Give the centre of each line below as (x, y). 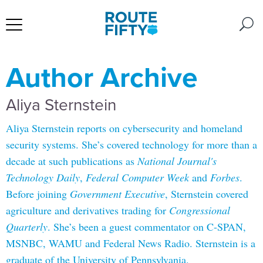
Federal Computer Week (137, 177)
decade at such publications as (72, 161)
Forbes (225, 177)
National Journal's (177, 161)
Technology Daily (43, 177)
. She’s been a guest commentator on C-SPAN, (147, 227)
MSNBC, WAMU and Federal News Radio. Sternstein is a (131, 243)
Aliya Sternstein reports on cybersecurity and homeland (124, 128)
